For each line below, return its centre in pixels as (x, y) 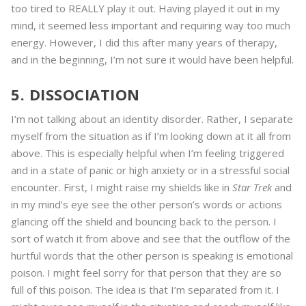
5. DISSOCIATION (75, 95)
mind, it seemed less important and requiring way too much (151, 26)
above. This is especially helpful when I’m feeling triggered (148, 153)
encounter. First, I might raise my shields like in (122, 187)
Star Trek (252, 187)
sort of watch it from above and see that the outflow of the (151, 239)
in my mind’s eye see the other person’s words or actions (147, 205)
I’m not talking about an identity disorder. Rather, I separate (152, 119)
